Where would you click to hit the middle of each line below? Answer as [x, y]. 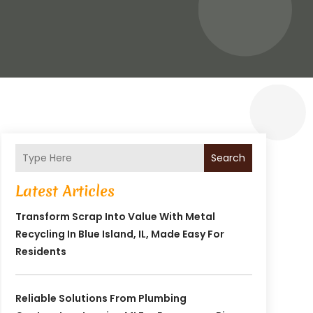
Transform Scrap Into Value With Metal [115, 217]
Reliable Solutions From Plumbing [101, 299]
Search [228, 158]
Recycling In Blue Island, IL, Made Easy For [119, 234]
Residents [41, 252]
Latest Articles [65, 191]
